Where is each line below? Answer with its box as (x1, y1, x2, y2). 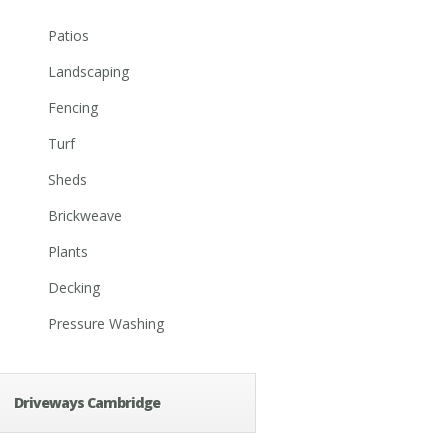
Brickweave (48, 206, 122, 225)
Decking (48, 278, 100, 297)
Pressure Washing (48, 314, 164, 333)
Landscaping (48, 62, 129, 81)
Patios (48, 26, 89, 45)
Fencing (48, 98, 98, 117)
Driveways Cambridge (14, 393, 160, 412)
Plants (48, 242, 88, 261)
